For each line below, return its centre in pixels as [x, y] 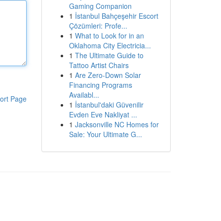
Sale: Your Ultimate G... [105, 134]
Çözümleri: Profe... [98, 26]
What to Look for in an [109, 36]
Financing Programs [100, 85]
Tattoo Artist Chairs [99, 65]
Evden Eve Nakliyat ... [103, 114]
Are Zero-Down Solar [108, 75]
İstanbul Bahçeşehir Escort [116, 16]
